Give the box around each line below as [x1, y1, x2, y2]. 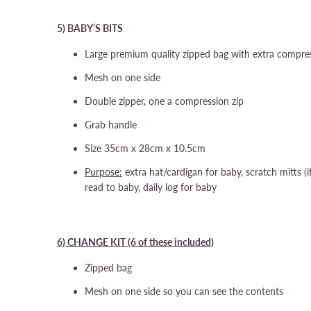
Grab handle [85, 119, 137, 131]
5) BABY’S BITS [57, 22, 123, 34]
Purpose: [85, 166, 122, 178]
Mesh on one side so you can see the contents [85, 285, 283, 297]
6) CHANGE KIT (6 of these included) [57, 236, 214, 248]
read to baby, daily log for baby [85, 181, 217, 193]
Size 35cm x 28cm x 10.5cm [85, 142, 205, 154]
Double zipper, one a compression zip [85, 95, 244, 107]
